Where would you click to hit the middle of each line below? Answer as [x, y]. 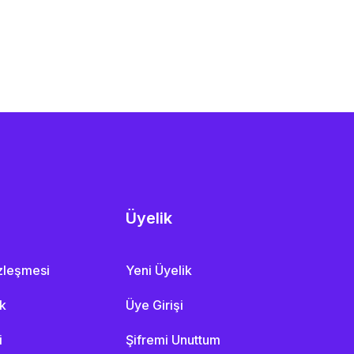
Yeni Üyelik [159, 270]
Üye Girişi [155, 305]
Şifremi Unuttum [173, 339]
